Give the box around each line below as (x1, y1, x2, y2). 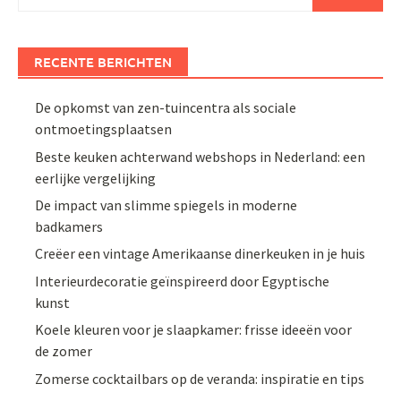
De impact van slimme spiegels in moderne (35, 196, 298, 215)
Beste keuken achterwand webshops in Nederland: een (35, 147, 366, 166)
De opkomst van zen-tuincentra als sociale (35, 98, 297, 117)
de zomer (35, 342, 93, 361)
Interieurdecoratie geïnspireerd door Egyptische (35, 271, 330, 290)
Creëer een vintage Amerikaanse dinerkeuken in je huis (35, 244, 366, 263)
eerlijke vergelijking (35, 168, 157, 187)
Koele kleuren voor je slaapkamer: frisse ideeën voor (35, 320, 353, 339)
